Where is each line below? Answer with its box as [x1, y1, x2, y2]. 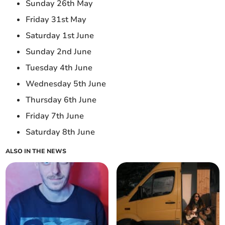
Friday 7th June [26, 110, 86, 122]
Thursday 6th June [26, 94, 99, 106]
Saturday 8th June [26, 127, 97, 138]
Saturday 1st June [26, 30, 96, 42]
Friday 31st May [26, 14, 89, 26]
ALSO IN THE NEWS [6, 147, 67, 156]
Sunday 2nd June [26, 46, 94, 58]
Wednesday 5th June [26, 78, 108, 90]
